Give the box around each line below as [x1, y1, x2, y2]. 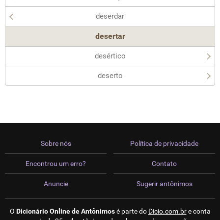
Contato [152, 160, 177, 167]
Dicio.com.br [148, 207, 187, 215]
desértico [94, 52, 126, 60]
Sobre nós [40, 139, 71, 147]
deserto [97, 71, 123, 80]
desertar [95, 31, 125, 41]
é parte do [114, 207, 148, 215]
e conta [186, 207, 211, 215]
